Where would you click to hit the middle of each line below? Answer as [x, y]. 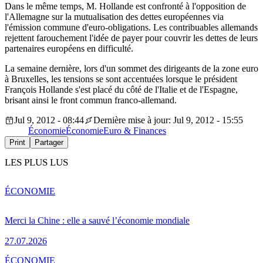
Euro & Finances [135, 131]
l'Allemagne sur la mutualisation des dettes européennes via [114, 17]
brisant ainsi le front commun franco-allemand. [91, 100]
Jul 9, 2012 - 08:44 [49, 120]
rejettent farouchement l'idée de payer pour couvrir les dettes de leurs [131, 38]
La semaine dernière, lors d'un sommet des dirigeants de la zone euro [131, 69]
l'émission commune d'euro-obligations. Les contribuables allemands [131, 28]
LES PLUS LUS [36, 163]
